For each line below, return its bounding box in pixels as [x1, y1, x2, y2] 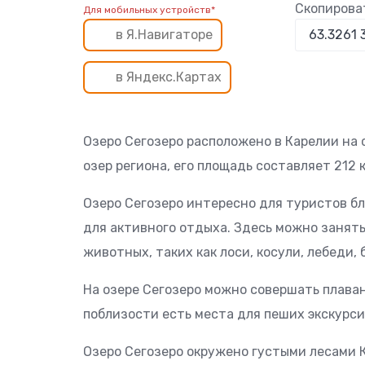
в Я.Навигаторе [116, 27, 213, 42]
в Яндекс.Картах [116, 69, 222, 85]
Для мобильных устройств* [83, 4, 215, 15]
